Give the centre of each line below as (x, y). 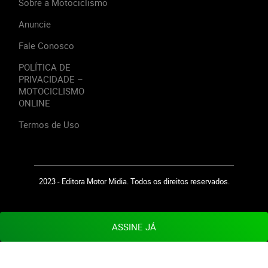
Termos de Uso (49, 124)
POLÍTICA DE (45, 67)
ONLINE (34, 103)
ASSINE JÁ (134, 226)
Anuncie (35, 24)
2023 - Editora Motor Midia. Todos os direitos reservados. (134, 181)
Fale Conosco (46, 45)
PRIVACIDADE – (51, 79)
